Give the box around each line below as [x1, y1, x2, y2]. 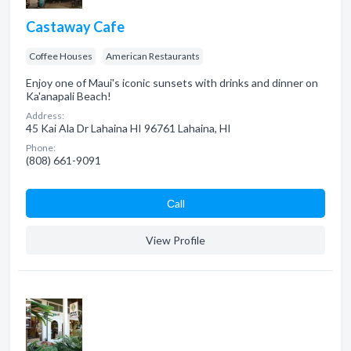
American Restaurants [106, 50, 200, 62]
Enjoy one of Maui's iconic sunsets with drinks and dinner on [26, 76, 318, 89]
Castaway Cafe [26, 18, 125, 35]
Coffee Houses [29, 50, 92, 62]
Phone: [26, 142, 56, 154]
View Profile [146, 233, 205, 247]
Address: [26, 110, 64, 121]
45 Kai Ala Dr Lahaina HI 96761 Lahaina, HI [26, 121, 231, 135]
